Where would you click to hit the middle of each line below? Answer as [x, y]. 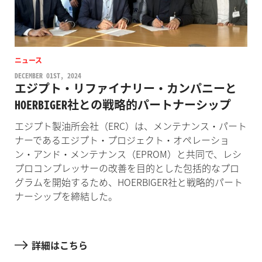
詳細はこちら [59, 245]
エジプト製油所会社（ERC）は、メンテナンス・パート [130, 125]
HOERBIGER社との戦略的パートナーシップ [123, 104]
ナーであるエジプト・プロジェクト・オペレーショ [122, 139]
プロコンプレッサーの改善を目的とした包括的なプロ [127, 168]
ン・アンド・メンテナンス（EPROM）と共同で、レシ [128, 154]
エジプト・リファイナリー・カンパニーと [125, 88]
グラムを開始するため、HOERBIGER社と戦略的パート [128, 182]
